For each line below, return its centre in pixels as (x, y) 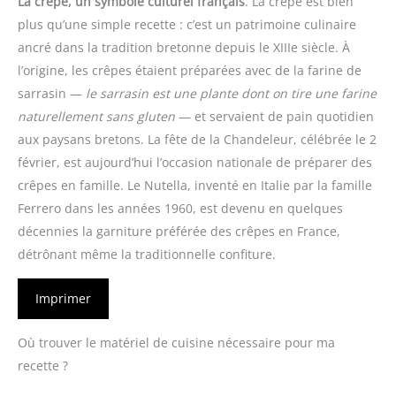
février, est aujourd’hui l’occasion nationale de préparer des (195, 162)
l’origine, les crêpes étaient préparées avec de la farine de (190, 70)
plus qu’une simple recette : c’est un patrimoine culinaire (187, 24)
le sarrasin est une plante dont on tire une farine (231, 93)
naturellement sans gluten (96, 116)
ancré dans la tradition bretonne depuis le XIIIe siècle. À (184, 47)
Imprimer (63, 298)
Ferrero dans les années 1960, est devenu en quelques (180, 208)
